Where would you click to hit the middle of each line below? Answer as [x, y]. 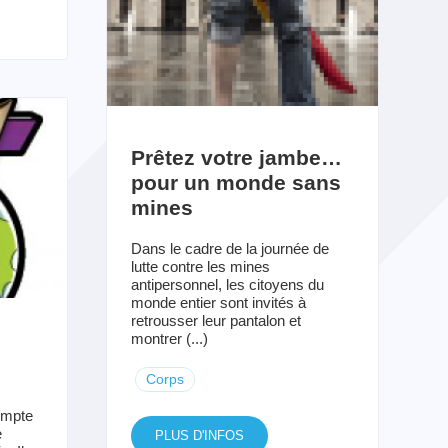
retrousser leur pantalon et [215, 321]
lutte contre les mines [200, 267]
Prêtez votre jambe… [236, 158]
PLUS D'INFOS [199, 436]
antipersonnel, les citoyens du [227, 285]
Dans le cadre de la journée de [229, 249]
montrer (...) [169, 339]
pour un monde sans [235, 183]
